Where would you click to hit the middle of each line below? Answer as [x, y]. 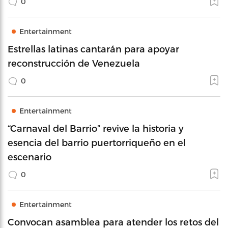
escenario [30, 156]
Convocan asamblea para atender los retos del [113, 221]
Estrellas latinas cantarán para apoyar [93, 48]
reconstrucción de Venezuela [74, 63]
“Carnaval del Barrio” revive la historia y [96, 128]
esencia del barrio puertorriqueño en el [97, 142]
